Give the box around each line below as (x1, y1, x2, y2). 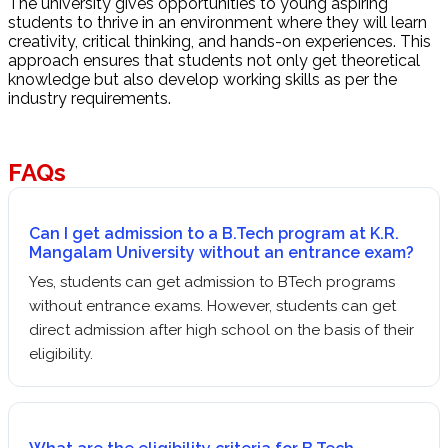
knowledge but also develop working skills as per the (8, 70, 397, 90)
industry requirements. (8, 89, 171, 109)
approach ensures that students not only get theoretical (8, 51, 420, 71)
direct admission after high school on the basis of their (29, 321, 414, 340)
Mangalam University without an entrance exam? (29, 243, 414, 263)
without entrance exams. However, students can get (29, 297, 396, 316)
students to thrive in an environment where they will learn (8, 13, 427, 33)
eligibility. (29, 345, 93, 364)
